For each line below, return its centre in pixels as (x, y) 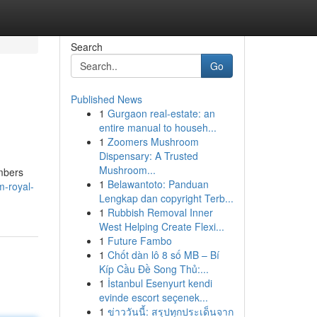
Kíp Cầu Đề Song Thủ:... (154, 269)
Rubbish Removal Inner (160, 212)
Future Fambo (139, 241)
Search (86, 47)
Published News (106, 99)
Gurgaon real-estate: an (161, 113)
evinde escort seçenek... (153, 297)
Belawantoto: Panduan (158, 184)
